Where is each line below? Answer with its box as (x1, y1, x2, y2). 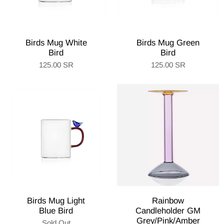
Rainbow (152, 196, 184, 205)
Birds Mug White (25, 38, 87, 47)
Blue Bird (39, 206, 73, 215)
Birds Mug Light (27, 196, 85, 205)
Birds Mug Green (136, 38, 199, 47)
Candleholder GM (135, 206, 200, 215)
